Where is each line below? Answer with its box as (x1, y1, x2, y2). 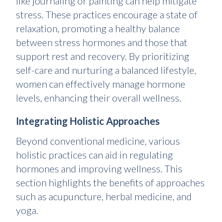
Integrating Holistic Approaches (16, 115, 160, 127)
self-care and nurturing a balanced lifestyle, (16, 64, 196, 76)
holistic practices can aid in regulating (16, 149, 173, 161)
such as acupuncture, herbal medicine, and (16, 190, 192, 203)
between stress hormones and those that (16, 36, 187, 49)
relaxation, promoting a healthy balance (16, 22, 180, 35)
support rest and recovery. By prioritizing (16, 50, 189, 62)
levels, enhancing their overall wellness (16, 92, 179, 104)
